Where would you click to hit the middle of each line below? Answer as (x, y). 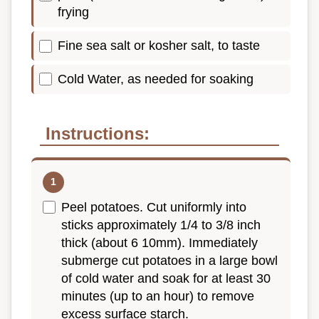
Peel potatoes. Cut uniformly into (154, 207)
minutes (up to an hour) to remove (158, 296)
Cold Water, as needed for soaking (156, 79)
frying (73, 12)
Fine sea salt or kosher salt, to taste (159, 46)
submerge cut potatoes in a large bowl (169, 260)
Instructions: (98, 133)
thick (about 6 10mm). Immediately (159, 242)
